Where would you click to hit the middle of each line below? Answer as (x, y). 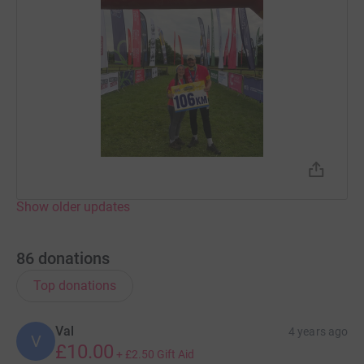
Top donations (75, 285)
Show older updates (73, 206)
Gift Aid (175, 354)
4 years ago (318, 331)
